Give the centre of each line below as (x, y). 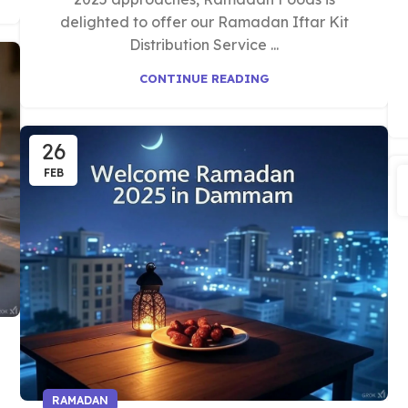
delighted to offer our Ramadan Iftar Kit (204, 22)
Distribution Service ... (204, 45)
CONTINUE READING (204, 78)
